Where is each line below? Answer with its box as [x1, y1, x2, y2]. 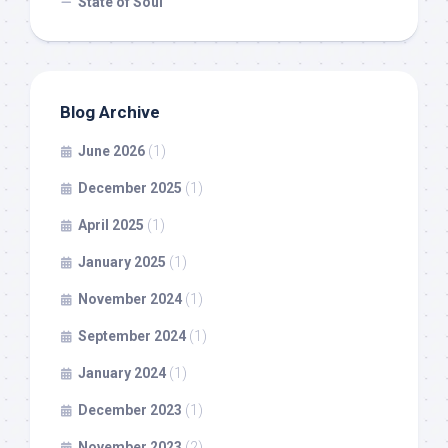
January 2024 [78, 364, 166, 381]
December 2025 [78, 179, 182, 196]
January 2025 [78, 253, 166, 270]
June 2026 [78, 142, 145, 159]
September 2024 [78, 327, 186, 344]
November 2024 [78, 290, 182, 307]
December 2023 [78, 401, 182, 418]
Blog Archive [60, 101, 160, 122]
